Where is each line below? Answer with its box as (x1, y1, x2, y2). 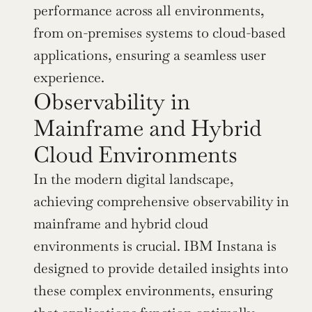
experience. (33, 68, 104, 87)
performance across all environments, (33, 1, 265, 20)
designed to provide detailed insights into (33, 259, 288, 278)
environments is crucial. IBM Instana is (33, 237, 276, 256)
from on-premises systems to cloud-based (33, 24, 286, 42)
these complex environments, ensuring (33, 281, 273, 300)
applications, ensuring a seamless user (33, 46, 266, 65)
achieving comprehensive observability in (33, 192, 289, 211)
